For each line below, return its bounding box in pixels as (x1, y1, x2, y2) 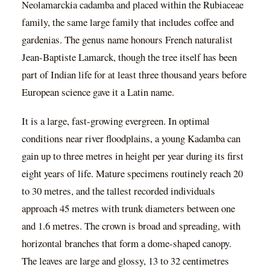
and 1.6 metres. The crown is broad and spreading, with (22, 219, 240, 233)
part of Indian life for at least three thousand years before (22, 67, 246, 82)
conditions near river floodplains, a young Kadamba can (22, 131, 240, 146)
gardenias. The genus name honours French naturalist (22, 33, 233, 47)
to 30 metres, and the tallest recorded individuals (22, 184, 215, 198)
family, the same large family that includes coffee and (22, 15, 234, 30)
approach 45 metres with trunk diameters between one (22, 201, 235, 216)
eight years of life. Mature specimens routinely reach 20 (22, 166, 243, 181)
